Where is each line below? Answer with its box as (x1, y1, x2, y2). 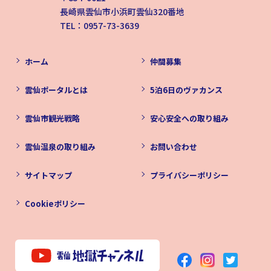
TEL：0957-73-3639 (60, 19, 139, 31)
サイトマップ (25, 169, 72, 181)
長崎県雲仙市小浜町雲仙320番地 (60, 5, 184, 18)
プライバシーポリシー (149, 169, 229, 181)
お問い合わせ (149, 140, 197, 152)
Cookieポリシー (25, 197, 85, 209)
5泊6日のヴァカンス (149, 83, 223, 96)
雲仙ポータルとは (25, 83, 88, 96)
